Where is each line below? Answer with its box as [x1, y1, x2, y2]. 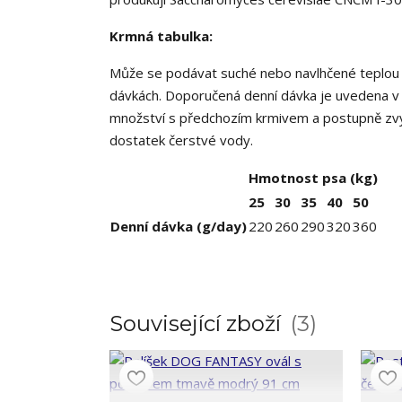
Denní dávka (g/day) [110, 217, 247, 235]
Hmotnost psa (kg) [249, 169, 378, 187]
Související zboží [109, 310, 286, 336]
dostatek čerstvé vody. [109, 131, 253, 149]
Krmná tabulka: [109, 27, 213, 45]
